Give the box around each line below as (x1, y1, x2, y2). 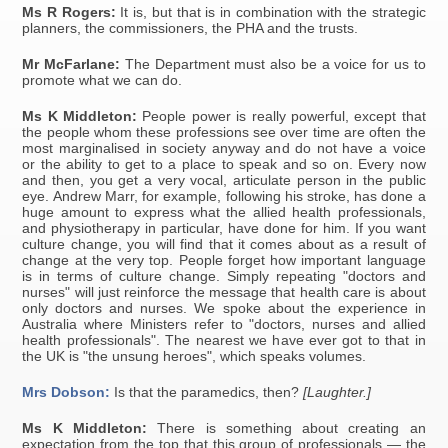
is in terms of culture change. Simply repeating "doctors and (22, 269, 426, 285)
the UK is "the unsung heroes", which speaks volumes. (22, 349, 367, 365)
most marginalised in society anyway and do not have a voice (22, 141, 426, 157)
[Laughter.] (303, 385, 372, 401)
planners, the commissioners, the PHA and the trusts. (22, 21, 359, 37)
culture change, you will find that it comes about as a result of (22, 237, 426, 253)
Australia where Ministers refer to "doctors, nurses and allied (22, 317, 426, 333)
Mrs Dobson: (22, 385, 111, 401)
